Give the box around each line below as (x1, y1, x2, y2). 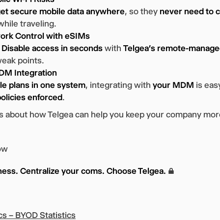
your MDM (153, 80, 194, 90)
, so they (125, 6, 160, 16)
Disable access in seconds (1, 43, 103, 53)
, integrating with (85, 80, 153, 90)
